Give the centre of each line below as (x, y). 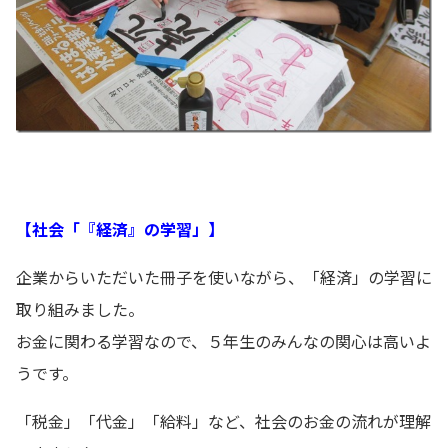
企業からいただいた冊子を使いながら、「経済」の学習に (224, 276)
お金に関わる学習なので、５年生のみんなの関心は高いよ (223, 340)
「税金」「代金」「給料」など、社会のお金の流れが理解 (223, 420)
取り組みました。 (80, 308)
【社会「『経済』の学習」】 (120, 228)
